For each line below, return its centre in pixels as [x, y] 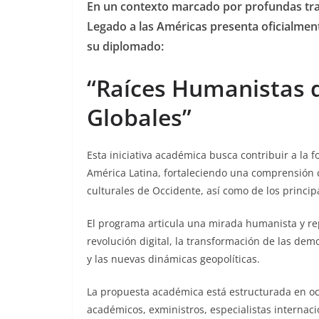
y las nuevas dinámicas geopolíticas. [173, 258]
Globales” [139, 117]
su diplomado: [125, 46]
